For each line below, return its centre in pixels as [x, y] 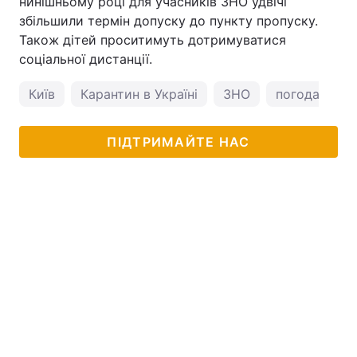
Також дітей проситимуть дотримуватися [153, 40]
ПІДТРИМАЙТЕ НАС [178, 142]
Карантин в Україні [139, 94]
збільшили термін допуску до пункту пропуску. [169, 21]
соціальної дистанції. [86, 59]
